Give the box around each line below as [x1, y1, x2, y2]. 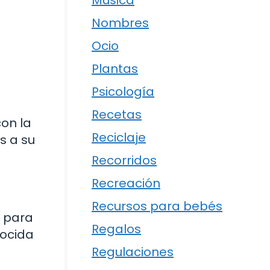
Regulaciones [92, 243, 174, 261]
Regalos [92, 221, 141, 238]
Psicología [92, 83, 154, 101]
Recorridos [92, 152, 157, 169]
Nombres [92, 14, 149, 32]
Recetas [92, 106, 142, 124]
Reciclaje [92, 129, 146, 146]
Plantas [92, 60, 138, 78]
